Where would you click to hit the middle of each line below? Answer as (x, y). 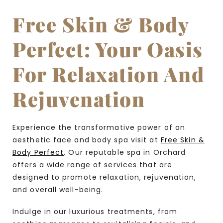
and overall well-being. (59, 190)
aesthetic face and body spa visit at (87, 140)
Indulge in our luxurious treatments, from (95, 211)
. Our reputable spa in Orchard (125, 153)
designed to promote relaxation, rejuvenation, (105, 177)
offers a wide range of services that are (93, 165)
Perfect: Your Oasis (108, 49)
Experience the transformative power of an (99, 128)
